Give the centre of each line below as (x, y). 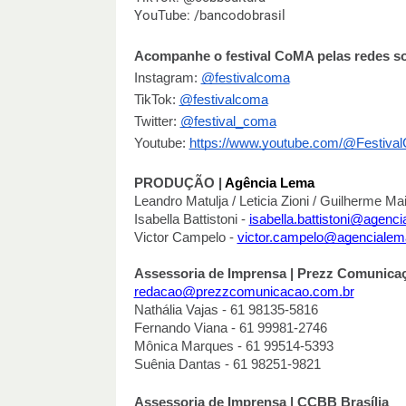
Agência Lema (269, 184)
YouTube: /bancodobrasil (211, 16)
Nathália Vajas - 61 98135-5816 (226, 310)
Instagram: (165, 78)
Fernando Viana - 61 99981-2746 (230, 329)
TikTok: (155, 100)
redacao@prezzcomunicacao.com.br (244, 292)
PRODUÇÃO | (179, 184)
